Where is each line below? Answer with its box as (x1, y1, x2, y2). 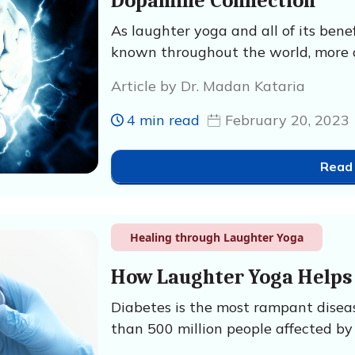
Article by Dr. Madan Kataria (110, 77, 305, 95)
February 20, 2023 (224, 111, 349, 129)
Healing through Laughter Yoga (129, 230, 303, 245)
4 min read (126, 111, 200, 129)
